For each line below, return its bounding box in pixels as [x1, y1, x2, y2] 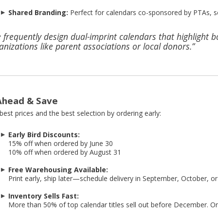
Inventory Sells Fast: [8, 191, 79, 201]
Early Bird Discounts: [8, 130, 80, 140]
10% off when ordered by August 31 [8, 147, 121, 157]
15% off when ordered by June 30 [8, 139, 113, 148]
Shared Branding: [8, 7, 68, 17]
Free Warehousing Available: [8, 165, 108, 175]
